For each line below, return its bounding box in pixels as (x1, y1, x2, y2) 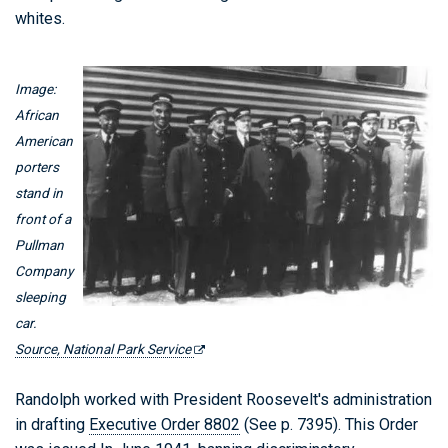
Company (15, 263, 73, 279)
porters (15, 159, 59, 175)
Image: (15, 81, 56, 97)
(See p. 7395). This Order (240, 415, 418, 434)
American (15, 133, 73, 149)
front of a (15, 211, 71, 227)
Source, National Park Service (15, 341, 194, 357)
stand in (15, 185, 63, 201)
